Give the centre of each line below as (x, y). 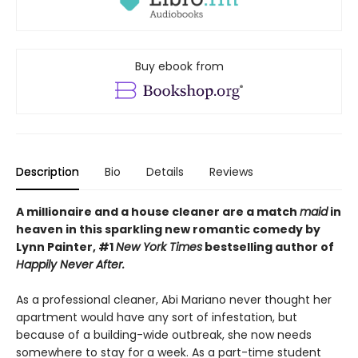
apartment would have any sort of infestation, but (157, 317)
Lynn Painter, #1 (66, 247)
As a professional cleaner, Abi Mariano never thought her (174, 299)
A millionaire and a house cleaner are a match (158, 211)
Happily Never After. (70, 264)
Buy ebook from (179, 66)
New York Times (159, 247)
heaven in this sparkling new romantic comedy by (168, 229)
